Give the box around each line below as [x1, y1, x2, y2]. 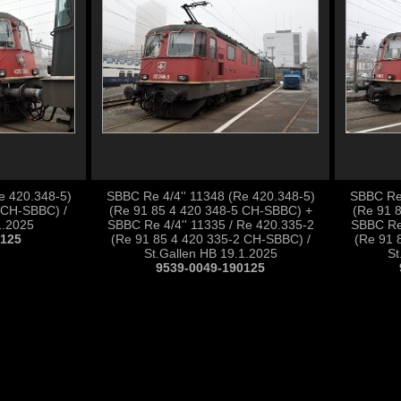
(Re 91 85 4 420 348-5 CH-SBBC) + [108, 203, 312, 218]
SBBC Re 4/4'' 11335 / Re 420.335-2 [107, 218, 314, 232]
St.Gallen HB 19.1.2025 [143, 246, 277, 260]
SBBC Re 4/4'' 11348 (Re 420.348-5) [106, 189, 315, 203]
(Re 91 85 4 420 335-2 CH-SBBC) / [110, 232, 311, 246]
